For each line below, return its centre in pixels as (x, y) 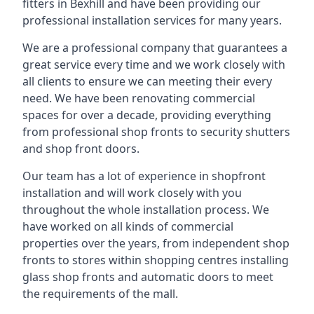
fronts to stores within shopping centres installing (156, 260)
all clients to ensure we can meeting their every (147, 81)
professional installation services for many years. (152, 20)
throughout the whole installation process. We (146, 210)
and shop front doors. (81, 149)
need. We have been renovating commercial (139, 98)
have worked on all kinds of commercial (128, 226)
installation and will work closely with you (132, 193)
